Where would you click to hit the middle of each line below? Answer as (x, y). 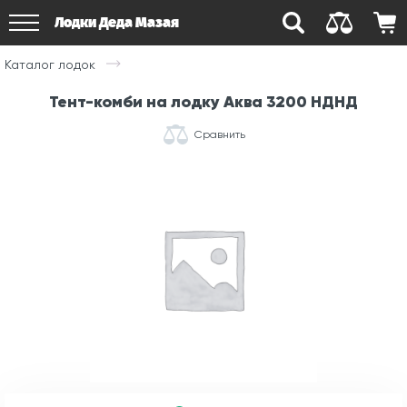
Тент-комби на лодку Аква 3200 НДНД (203, 102)
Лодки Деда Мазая (117, 22)
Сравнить (219, 134)
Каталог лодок (50, 64)
